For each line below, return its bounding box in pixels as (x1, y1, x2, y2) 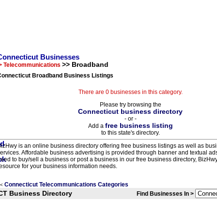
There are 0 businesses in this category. (78, 89, 183, 95)
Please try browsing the (99, 101, 161, 108)
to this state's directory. (101, 129, 160, 136)
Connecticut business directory (78, 108, 183, 115)
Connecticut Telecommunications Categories (4, 181, 128, 188)
